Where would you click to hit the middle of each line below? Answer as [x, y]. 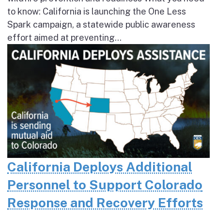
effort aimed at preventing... [64, 38]
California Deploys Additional [100, 167]
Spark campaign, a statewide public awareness [101, 25]
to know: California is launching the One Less [97, 12]
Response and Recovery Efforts [105, 203]
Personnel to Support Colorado [105, 185]
